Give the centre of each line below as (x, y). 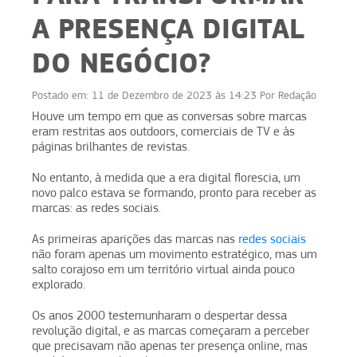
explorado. (59, 284)
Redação (297, 94)
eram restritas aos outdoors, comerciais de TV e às (163, 131)
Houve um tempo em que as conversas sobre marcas (169, 116)
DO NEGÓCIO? (122, 63)
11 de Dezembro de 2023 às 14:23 (174, 94)
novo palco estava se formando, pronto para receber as (174, 192)
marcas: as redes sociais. (96, 208)
